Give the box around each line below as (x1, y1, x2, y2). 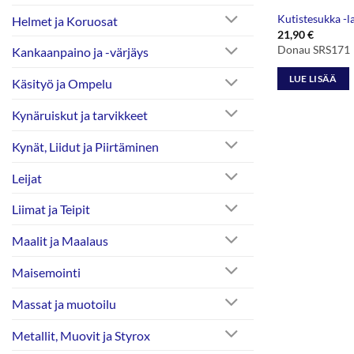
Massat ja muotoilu (12, 296, 116, 311)
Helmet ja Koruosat (12, 13, 118, 28)
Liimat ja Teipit (12, 201, 90, 217)
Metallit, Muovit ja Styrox (12, 327, 150, 343)
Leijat (12, 170, 42, 186)
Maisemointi (12, 264, 81, 280)
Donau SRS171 (277, 42, 350, 56)
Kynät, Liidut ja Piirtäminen (12, 138, 159, 154)
